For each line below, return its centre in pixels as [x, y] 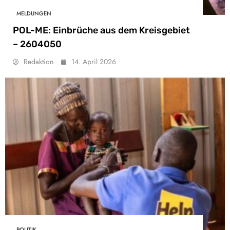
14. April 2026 [94, 62]
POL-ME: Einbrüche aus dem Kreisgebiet [101, 31]
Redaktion [39, 62]
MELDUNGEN [34, 13]
